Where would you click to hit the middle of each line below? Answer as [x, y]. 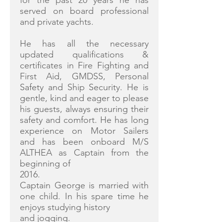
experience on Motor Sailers [84, 131]
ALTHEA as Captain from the [84, 153]
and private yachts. [57, 22]
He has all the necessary [84, 44]
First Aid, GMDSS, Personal [84, 76]
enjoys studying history [65, 207]
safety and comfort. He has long [84, 120]
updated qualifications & [84, 55]
